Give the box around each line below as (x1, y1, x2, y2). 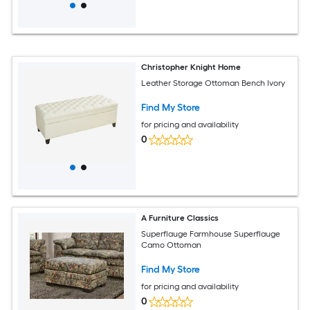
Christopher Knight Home (141, 62, 241, 72)
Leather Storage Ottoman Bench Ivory (141, 77, 286, 88)
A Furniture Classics (141, 213, 219, 223)
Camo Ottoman (141, 239, 202, 250)
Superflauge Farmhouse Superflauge (141, 228, 281, 239)
